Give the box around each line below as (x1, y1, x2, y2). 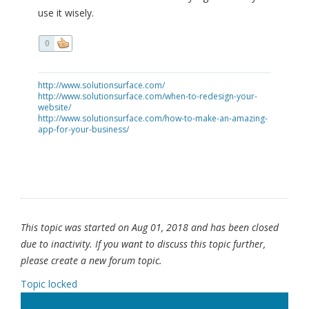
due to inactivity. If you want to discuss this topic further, (21, 237, 266, 251)
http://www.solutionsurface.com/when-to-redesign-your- (38, 90, 257, 103)
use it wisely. (38, 6, 94, 20)
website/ (38, 101, 71, 114)
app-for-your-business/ (38, 123, 129, 136)
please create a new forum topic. (21, 254, 162, 268)
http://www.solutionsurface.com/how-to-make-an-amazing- (38, 112, 268, 125)
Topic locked (21, 277, 77, 291)
